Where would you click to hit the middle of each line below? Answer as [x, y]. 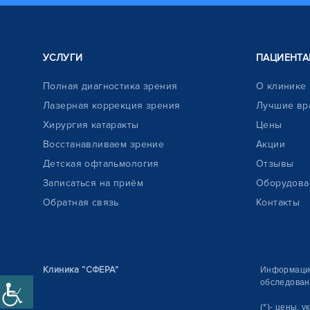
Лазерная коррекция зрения [112, 106]
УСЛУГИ [63, 58]
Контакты [278, 202]
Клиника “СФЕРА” [81, 270]
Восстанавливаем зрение [104, 144]
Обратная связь [81, 202]
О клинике [281, 86]
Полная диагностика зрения [110, 86]
